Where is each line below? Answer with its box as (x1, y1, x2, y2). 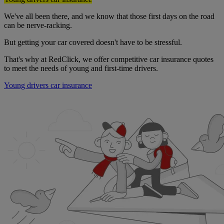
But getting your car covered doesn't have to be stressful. (4, 38, 182, 47)
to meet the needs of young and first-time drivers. (4, 64, 158, 73)
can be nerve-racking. (4, 21, 72, 30)
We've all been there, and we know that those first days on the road (4, 12, 214, 21)
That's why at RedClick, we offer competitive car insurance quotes (4, 55, 213, 64)
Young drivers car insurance (4, 81, 92, 90)
